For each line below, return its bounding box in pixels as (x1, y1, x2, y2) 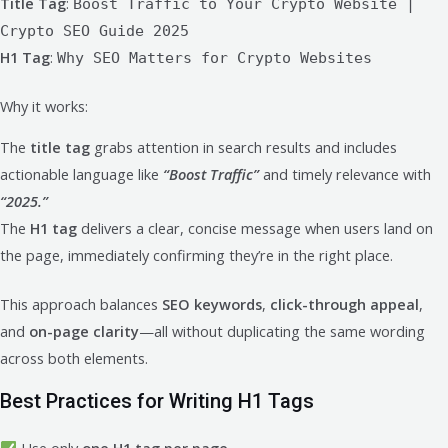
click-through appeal (270, 294, 419, 315)
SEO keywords (162, 294, 262, 315)
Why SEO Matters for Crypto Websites (57, 48, 372, 67)
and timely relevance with (259, 164, 431, 185)
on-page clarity (29, 321, 139, 342)
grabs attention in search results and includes (90, 137, 397, 158)
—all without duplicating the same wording (139, 321, 425, 342)
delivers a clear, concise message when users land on (77, 218, 433, 239)
